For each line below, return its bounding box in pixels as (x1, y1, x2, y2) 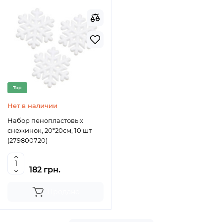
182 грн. (29, 165, 60, 174)
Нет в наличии (7, 102, 57, 110)
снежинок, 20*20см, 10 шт (7, 126, 92, 134)
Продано (47, 187, 80, 196)
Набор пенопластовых (7, 116, 83, 124)
